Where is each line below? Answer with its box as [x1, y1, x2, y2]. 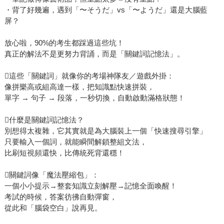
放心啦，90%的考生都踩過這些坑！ [4, 38, 124, 47]
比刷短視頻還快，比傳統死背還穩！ [4, 148, 124, 157]
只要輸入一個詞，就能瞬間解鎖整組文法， [4, 137, 147, 146]
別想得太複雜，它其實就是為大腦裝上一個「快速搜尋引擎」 [4, 126, 207, 135]
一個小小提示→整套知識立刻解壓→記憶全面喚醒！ [4, 181, 177, 190]
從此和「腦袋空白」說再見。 [4, 203, 102, 212]
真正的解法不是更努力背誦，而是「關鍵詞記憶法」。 [4, 49, 184, 58]
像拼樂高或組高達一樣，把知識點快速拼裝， [4, 82, 154, 91]
